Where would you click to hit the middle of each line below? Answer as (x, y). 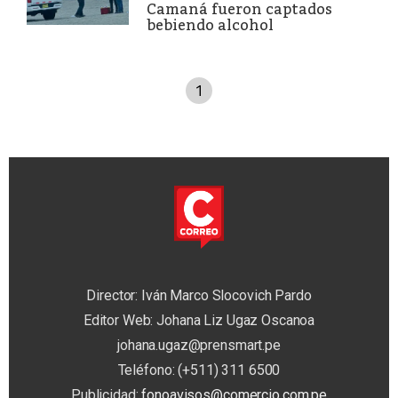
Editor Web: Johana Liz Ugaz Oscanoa (199, 321)
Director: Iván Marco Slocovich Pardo (199, 296)
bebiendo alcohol (210, 25)
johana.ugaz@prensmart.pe (199, 346)
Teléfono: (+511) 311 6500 (199, 370)
